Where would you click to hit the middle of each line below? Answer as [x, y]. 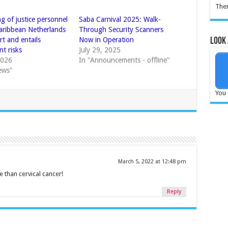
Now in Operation [106, 40]
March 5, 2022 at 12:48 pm [152, 162]
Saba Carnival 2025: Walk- [120, 19]
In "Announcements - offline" [124, 60]
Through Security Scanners [121, 30]
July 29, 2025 [99, 50]
